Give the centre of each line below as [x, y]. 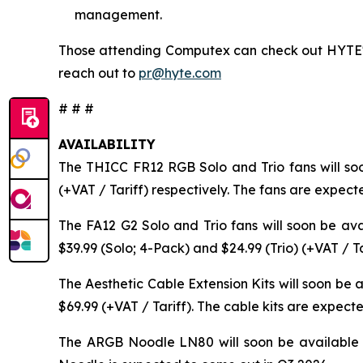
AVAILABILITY [107, 145]
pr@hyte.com [180, 73]
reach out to [98, 73]
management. [118, 15]
